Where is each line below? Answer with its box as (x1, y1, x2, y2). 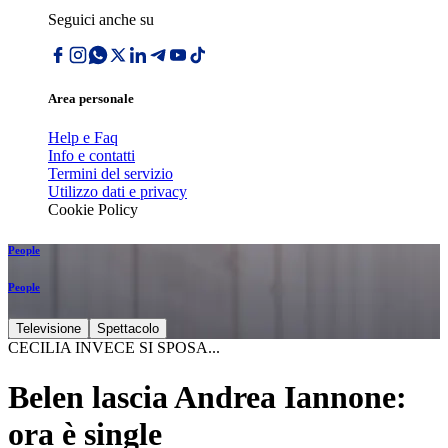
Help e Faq (48, 129, 118, 147)
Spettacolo (97, 321, 159, 337)
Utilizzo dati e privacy (48, 183, 187, 201)
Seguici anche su (48, 11, 154, 28)
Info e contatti (48, 147, 135, 165)
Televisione (16, 321, 81, 337)
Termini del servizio (48, 165, 173, 183)
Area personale (48, 91, 134, 107)
